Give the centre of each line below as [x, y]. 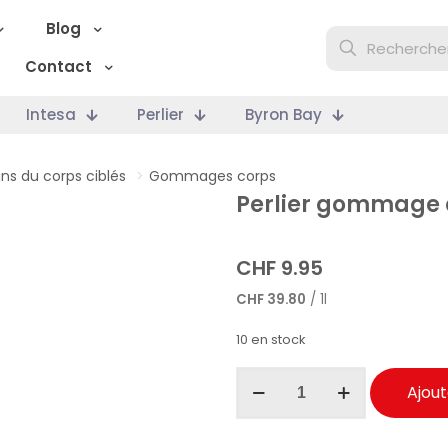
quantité [266, 378]
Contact [58, 66]
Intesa [51, 114]
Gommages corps [212, 176]
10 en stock [270, 339]
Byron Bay [283, 114]
